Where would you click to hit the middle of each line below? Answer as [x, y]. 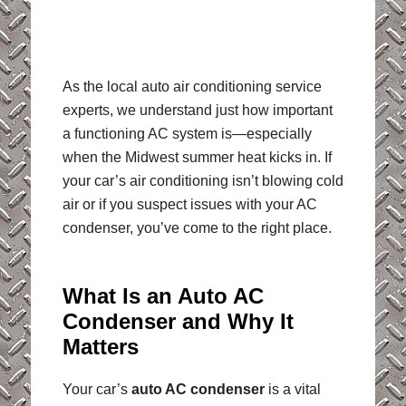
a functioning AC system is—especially [187, 134]
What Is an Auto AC [163, 296]
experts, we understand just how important [197, 111]
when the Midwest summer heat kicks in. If [197, 158]
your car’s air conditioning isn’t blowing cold [203, 181]
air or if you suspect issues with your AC [189, 205]
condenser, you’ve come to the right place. [197, 228]
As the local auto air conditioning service [192, 87]
